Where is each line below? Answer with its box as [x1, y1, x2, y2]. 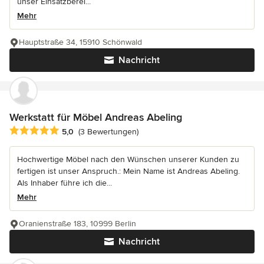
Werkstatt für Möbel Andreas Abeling [9, 110, 182, 124]
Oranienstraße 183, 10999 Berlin [19, 218, 136, 229]
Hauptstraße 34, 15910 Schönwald [19, 37, 142, 47]
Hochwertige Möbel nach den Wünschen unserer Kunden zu [17, 154, 239, 164]
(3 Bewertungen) [78, 126, 138, 137]
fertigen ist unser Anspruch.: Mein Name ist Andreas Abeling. [17, 166, 240, 176]
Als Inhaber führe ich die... [17, 177, 112, 188]
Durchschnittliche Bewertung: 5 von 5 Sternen [9, 124, 199, 137]
